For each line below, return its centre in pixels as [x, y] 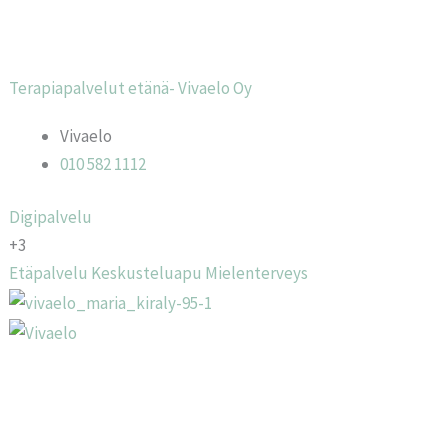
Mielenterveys [257, 273]
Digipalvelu [51, 217]
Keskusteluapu [147, 273]
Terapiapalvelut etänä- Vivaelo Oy [131, 87]
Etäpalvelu [49, 273]
